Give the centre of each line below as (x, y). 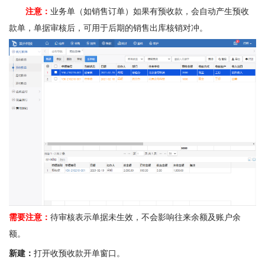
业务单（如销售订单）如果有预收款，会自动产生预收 (150, 11)
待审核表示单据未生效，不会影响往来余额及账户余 (146, 217)
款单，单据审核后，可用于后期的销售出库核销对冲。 (108, 28)
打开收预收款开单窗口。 (79, 253)
